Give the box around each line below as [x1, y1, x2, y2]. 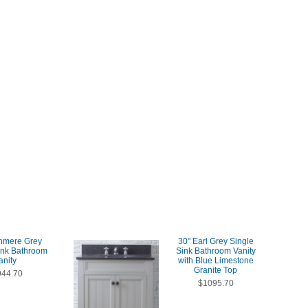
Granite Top [194, 265, 237, 275]
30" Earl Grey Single [177, 236, 254, 246]
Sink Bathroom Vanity [175, 246, 256, 256]
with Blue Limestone [177, 256, 254, 265]
